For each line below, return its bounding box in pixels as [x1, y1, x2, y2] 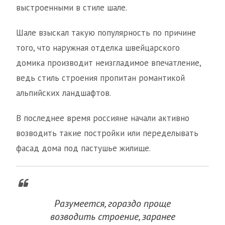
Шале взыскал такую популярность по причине [16, 27, 196, 39]
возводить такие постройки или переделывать [16, 128, 198, 139]
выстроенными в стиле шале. [16, 2, 127, 14]
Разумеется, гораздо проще [54, 197, 171, 210]
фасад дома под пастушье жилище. [16, 143, 151, 154]
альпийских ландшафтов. [16, 87, 111, 99]
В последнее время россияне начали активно [16, 113, 189, 124]
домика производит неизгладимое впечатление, [16, 57, 201, 69]
